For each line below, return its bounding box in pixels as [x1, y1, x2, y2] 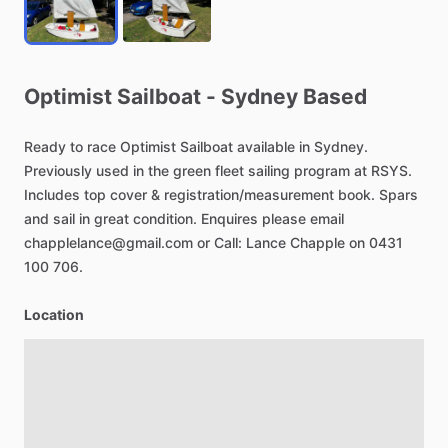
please [262, 210, 306, 227]
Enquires [201, 210, 258, 227]
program [294, 162, 350, 179]
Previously [24, 162, 92, 179]
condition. [133, 210, 197, 227]
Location [24, 306, 84, 323]
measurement [244, 186, 334, 203]
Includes [24, 186, 80, 203]
